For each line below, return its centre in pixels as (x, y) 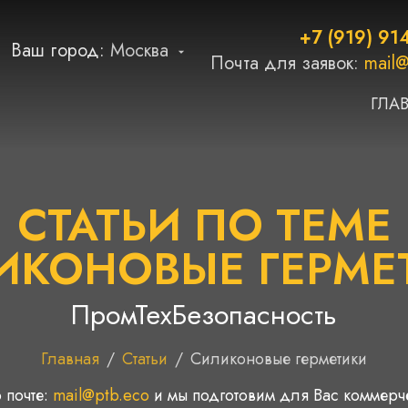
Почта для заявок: (287, 63)
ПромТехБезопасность (204, 315)
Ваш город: (61, 51)
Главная (70, 359)
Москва (139, 51)
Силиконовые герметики (279, 359)
